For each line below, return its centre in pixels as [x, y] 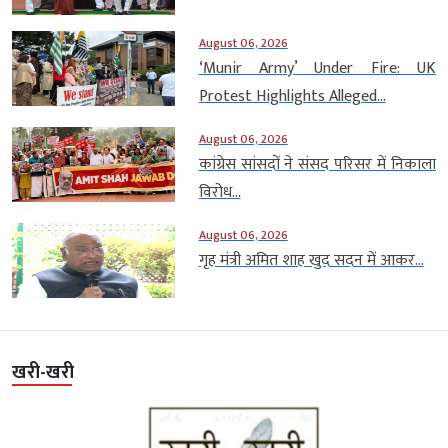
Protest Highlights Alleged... [292, 96]
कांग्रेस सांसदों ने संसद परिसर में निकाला [317, 164]
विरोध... [219, 192]
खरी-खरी [43, 372]
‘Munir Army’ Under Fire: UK [317, 68]
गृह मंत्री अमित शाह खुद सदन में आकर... [311, 260]
